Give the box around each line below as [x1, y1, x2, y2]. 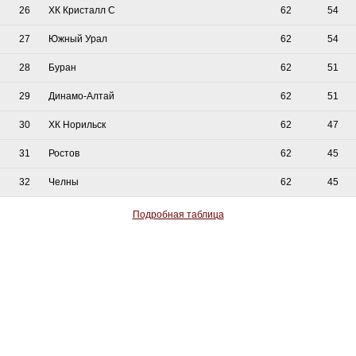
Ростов [48, 147, 79, 159]
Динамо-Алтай [48, 90, 114, 102]
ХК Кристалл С [48, 4, 115, 16]
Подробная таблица [132, 208, 224, 220]
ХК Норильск [48, 118, 106, 130]
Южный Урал [48, 33, 107, 44]
